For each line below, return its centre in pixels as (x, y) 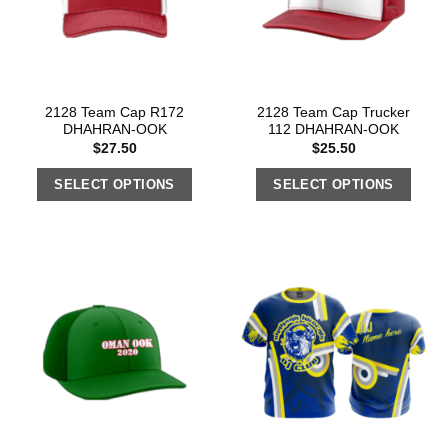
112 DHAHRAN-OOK (333, 130)
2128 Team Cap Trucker (333, 113)
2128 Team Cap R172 (114, 113)
